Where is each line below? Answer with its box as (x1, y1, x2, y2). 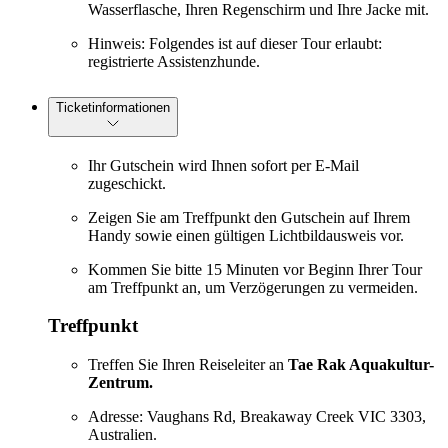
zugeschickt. (88, 174, 166, 192)
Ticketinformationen (56, 99, 170, 115)
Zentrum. (88, 374, 153, 391)
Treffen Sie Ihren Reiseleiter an (88, 356, 288, 373)
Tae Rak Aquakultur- (288, 356, 434, 373)
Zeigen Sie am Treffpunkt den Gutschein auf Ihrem (88, 208, 410, 226)
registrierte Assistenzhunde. (88, 52, 260, 70)
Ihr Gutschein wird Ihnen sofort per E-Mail (88, 156, 359, 174)
